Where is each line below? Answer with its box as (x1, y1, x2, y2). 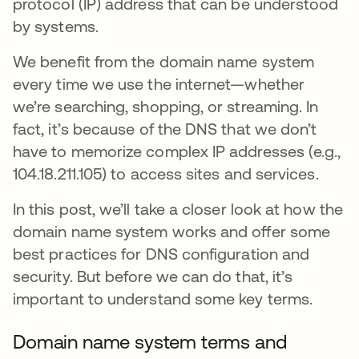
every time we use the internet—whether (13, 75, 305, 93)
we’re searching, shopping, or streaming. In (13, 97, 319, 115)
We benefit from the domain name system (13, 52, 315, 71)
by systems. (13, 17, 103, 35)
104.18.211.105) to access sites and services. (13, 164, 319, 183)
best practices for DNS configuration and (13, 244, 310, 263)
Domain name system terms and (13, 331, 287, 353)
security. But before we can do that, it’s (13, 267, 293, 285)
